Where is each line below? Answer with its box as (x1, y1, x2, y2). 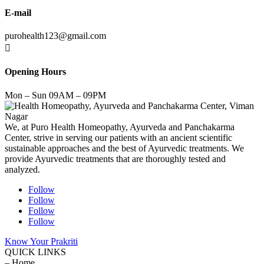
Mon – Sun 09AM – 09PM (5, 90, 106, 100)
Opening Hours (5, 67, 66, 77)
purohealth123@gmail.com (5, 31, 106, 41)
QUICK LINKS (5, 246, 66, 257)
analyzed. (5, 164, 40, 174)
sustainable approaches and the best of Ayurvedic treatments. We (5, 143, 244, 153)
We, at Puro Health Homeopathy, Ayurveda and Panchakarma (5, 121, 235, 132)
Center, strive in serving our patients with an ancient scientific (5, 132, 232, 143)
